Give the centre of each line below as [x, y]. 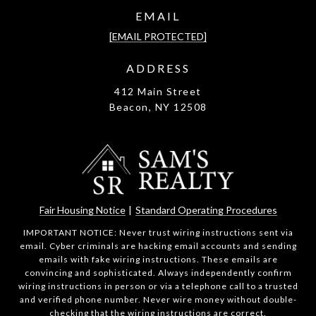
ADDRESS [158, 68]
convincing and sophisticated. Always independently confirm [158, 273]
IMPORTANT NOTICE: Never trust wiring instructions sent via [158, 232]
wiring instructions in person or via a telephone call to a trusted [158, 286]
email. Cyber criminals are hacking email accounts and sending [158, 246]
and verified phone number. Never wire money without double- [158, 299]
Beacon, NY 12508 [158, 107]
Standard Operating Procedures [206, 210]
